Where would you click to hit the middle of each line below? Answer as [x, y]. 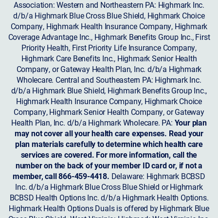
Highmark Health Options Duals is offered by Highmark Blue [109, 208]
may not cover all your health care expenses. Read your [109, 133]
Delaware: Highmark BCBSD [157, 176]
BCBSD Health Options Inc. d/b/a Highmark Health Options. [109, 198]
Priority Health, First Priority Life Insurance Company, [109, 48]
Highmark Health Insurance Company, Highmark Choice [109, 101]
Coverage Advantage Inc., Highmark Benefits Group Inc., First [109, 37]
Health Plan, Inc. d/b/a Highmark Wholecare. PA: [93, 123]
